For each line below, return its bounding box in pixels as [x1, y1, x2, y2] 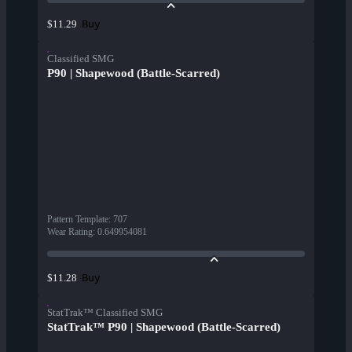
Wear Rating [47, 226, 93, 238]
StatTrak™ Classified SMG [47, 306, 163, 319]
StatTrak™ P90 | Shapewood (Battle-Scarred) [47, 321, 280, 334]
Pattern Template [47, 214, 108, 225]
